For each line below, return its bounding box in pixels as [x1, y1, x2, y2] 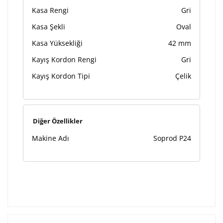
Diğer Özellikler [33, 116, 83, 126]
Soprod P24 [153, 133, 191, 143]
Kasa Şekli [32, 22, 65, 32]
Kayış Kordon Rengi [32, 55, 97, 65]
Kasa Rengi [32, 5, 69, 15]
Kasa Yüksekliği [32, 38, 83, 48]
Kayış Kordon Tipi [32, 71, 90, 81]
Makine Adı [32, 133, 69, 143]
